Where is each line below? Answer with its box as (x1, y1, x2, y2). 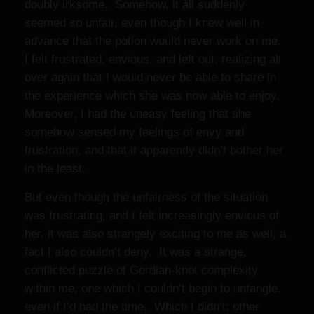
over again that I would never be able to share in (25, 71, 276, 84)
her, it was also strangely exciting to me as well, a (25, 227, 286, 240)
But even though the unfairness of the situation (25, 191, 268, 204)
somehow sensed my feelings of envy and (25, 125, 244, 139)
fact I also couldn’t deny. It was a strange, (25, 245, 247, 259)
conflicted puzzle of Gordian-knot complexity (25, 264, 258, 277)
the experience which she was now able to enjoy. (25, 89, 283, 102)
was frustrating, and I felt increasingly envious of (25, 209, 279, 222)
